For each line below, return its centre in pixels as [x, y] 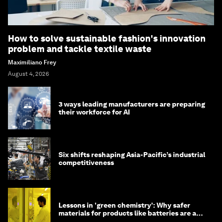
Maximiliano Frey [32, 63]
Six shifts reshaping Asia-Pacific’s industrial [132, 155]
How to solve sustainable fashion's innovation [107, 39]
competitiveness [86, 163]
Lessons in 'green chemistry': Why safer [124, 205]
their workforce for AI [94, 112]
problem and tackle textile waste [80, 49]
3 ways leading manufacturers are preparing [132, 104]
